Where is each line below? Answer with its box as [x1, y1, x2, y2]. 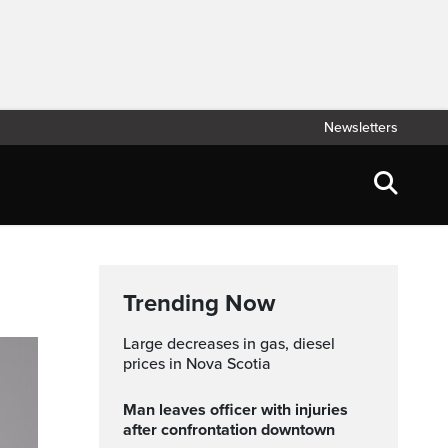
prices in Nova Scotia [123, 354, 271, 374]
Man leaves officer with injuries [123, 400, 137, 420]
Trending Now [123, 289, 275, 318]
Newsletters [324, 119, 398, 136]
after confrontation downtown [123, 420, 335, 440]
